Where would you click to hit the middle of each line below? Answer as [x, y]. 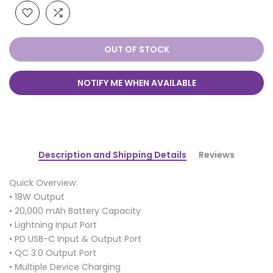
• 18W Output [37, 197]
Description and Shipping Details [112, 155]
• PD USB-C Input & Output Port [75, 239]
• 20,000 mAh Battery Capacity [75, 211]
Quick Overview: [43, 183]
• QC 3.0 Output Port [53, 253]
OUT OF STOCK [136, 49]
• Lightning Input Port [53, 225]
